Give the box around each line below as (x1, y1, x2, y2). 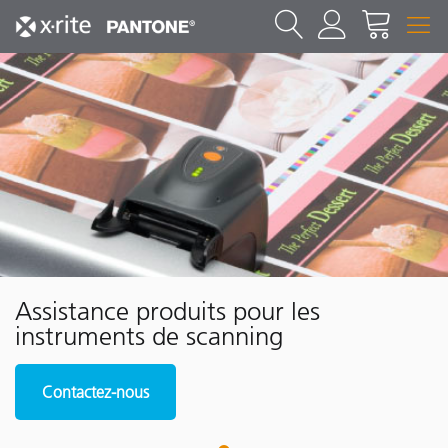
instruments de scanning (15, 321, 283, 352)
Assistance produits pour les (15, 296, 320, 327)
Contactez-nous (42, 382, 149, 402)
